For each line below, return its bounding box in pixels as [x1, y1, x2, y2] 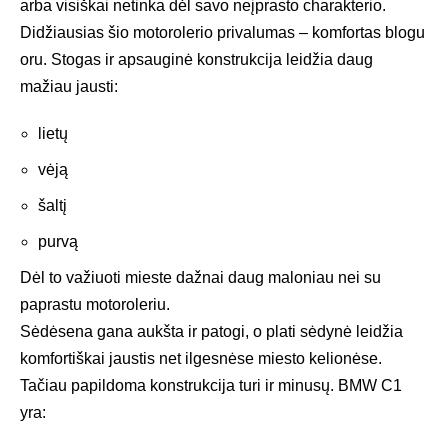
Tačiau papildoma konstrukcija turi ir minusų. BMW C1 [20, 376, 402, 394]
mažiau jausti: [20, 77, 118, 95]
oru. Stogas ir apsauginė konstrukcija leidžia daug [20, 50, 373, 68]
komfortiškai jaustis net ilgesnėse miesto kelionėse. [20, 349, 382, 367]
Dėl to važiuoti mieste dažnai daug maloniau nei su [20, 268, 381, 286]
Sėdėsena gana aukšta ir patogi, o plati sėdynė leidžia [20, 322, 403, 340]
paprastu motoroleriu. [20, 295, 170, 313]
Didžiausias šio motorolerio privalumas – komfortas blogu [20, 23, 425, 41]
